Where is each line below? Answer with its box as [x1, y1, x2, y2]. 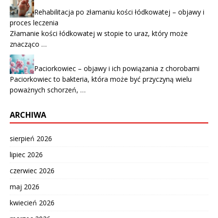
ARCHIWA [10, 109, 46, 120]
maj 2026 [10, 182, 39, 191]
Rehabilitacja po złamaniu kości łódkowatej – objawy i [34, 7, 204, 17]
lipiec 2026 [10, 149, 43, 159]
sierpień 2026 [10, 133, 52, 143]
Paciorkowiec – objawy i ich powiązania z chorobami [34, 63, 200, 73]
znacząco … [10, 39, 47, 49]
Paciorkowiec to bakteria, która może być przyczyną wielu [10, 74, 192, 84]
